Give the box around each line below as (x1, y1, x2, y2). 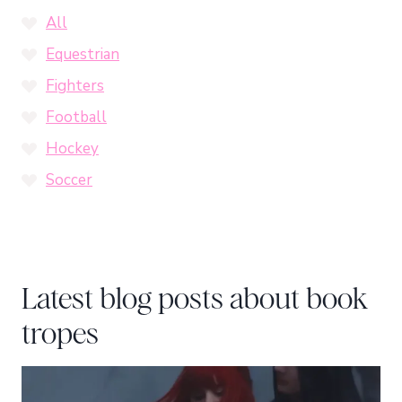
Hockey (46, 137, 99, 159)
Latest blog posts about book (22, 281, 368, 316)
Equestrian (46, 43, 119, 65)
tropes (22, 316, 99, 351)
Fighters (46, 74, 104, 96)
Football (46, 106, 107, 127)
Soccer (46, 169, 92, 190)
